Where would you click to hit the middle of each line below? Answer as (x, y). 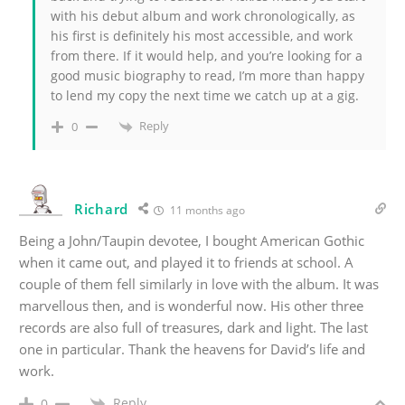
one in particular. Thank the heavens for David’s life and (192, 348)
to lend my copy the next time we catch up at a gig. (205, 96)
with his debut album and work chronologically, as (203, 16)
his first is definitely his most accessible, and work (202, 36)
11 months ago (206, 210)
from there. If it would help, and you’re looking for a (207, 56)
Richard (101, 208)
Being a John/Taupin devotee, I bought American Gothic (192, 240)
